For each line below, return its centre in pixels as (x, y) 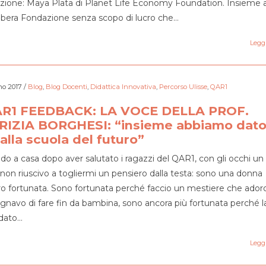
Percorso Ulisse (183, 87)
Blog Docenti (66, 87)
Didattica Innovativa (123, 87)
